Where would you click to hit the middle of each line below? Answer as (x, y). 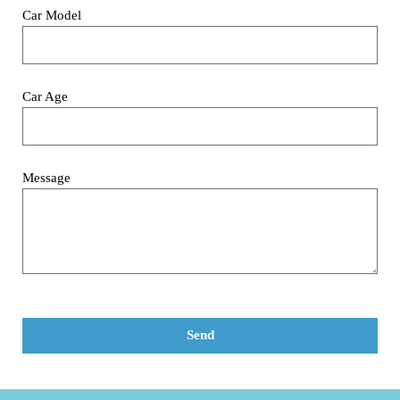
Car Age (45, 96)
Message (46, 177)
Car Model (52, 15)
